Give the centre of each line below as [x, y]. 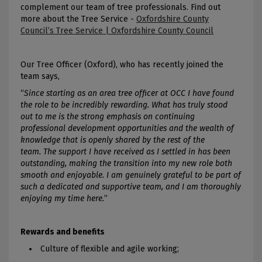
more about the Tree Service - [78, 19]
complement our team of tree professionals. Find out [120, 8]
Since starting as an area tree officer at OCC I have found [129, 93]
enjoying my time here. [62, 198]
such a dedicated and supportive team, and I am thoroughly [131, 187]
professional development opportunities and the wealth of [127, 128]
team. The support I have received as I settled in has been [125, 151]
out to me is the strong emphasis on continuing [108, 116]
